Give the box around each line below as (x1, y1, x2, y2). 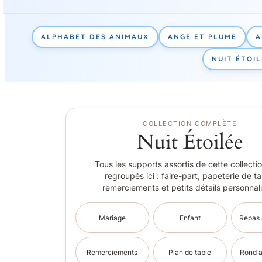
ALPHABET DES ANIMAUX (41, 32, 149, 41)
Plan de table (168, 247, 212, 257)
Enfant (179, 213, 201, 222)
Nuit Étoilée (136, 128, 243, 157)
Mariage (98, 213, 126, 222)
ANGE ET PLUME (168, 32, 237, 41)
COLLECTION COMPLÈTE (143, 119, 237, 128)
